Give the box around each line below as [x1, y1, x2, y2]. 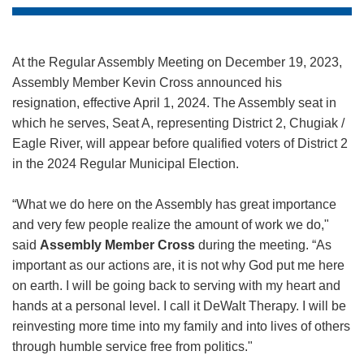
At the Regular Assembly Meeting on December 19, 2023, [12, 54, 342, 69]
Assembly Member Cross [40, 237, 195, 252]
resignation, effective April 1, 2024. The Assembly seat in [12, 95, 336, 110]
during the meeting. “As [195, 237, 331, 252]
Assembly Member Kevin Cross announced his [12, 75, 282, 89]
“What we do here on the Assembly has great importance [12, 197, 336, 211]
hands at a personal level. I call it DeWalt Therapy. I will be [12, 298, 346, 313]
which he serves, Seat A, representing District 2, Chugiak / [12, 115, 344, 130]
